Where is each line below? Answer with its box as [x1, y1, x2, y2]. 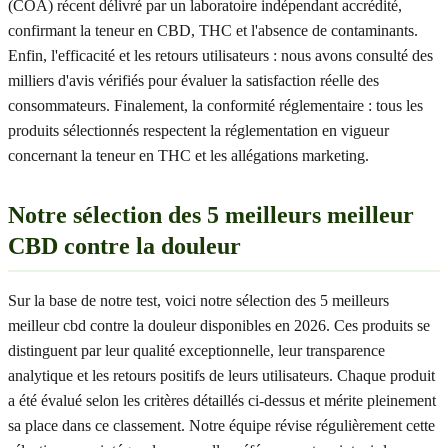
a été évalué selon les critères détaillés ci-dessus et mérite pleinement [8, 392, 436, 409]
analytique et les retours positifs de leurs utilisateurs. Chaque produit [8, 367, 435, 384]
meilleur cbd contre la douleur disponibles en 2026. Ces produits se [8, 317, 430, 334]
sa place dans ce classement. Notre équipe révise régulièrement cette [8, 417, 435, 434]
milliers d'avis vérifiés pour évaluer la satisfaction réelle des [8, 72, 379, 89]
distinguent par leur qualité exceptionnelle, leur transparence [8, 342, 385, 359]
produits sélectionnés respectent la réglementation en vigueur [8, 122, 389, 139]
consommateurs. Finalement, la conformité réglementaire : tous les [8, 97, 423, 114]
